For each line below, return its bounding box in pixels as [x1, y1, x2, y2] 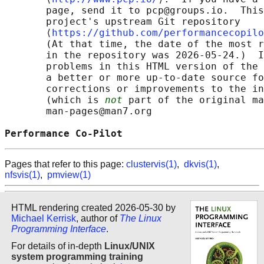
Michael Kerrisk [11, 213, 76, 223]
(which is [5, 94, 105, 106]
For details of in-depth [11, 240, 104, 251]
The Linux [120, 213, 161, 223]
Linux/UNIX [104, 240, 155, 251]
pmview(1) [47, 170, 91, 180]
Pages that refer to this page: [5, 159, 126, 170]
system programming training [11, 251, 143, 262]
